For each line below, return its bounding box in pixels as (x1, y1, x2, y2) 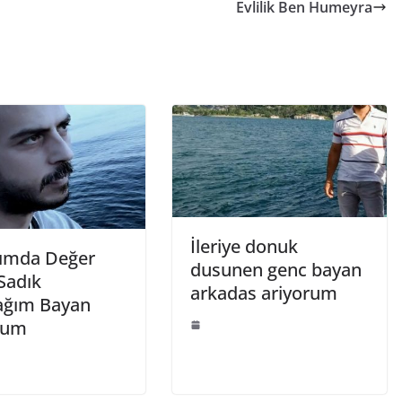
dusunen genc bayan (190, 258, 362, 283)
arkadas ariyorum (190, 281, 337, 306)
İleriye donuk (190, 234, 298, 259)
